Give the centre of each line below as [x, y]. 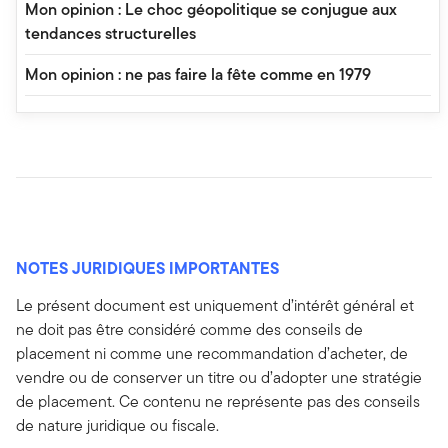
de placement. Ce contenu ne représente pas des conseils [218, 402]
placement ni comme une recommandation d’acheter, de [212, 354]
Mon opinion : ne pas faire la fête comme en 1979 [198, 75]
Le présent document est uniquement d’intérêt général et [215, 306]
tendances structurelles [110, 34]
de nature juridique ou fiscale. [117, 426]
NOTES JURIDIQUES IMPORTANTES [147, 268]
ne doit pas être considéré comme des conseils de [189, 330]
